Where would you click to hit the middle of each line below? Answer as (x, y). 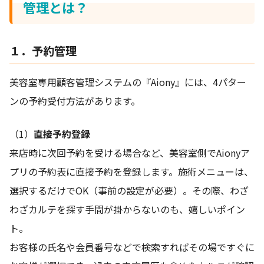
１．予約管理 (43, 50)
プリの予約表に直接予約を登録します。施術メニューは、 (131, 172)
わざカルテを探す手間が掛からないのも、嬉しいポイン (127, 209)
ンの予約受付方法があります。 (75, 101)
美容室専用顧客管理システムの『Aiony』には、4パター (128, 82)
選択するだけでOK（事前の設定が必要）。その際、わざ (129, 191)
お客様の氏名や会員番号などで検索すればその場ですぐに (132, 247)
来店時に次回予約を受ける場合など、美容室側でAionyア (130, 153)
